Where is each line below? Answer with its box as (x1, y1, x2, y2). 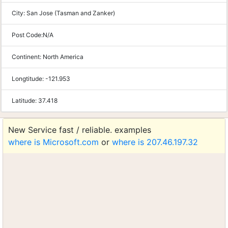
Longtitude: (12, 75, 45, 82)
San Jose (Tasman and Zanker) (26, 9, 115, 17)
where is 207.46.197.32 (112, 137, 198, 147)
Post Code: (12, 31, 43, 39)
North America (43, 53, 83, 61)
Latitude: (12, 97, 38, 104)
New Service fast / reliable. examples (8, 125, 151, 135)
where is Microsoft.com (8, 137, 99, 147)
